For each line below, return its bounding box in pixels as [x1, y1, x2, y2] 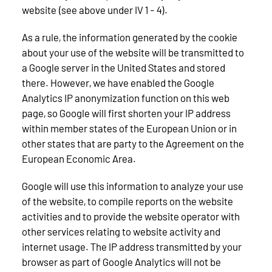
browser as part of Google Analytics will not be [22, 256, 221, 268]
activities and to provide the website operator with [22, 210, 240, 223]
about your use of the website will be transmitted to [22, 46, 244, 59]
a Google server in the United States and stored [22, 61, 225, 74]
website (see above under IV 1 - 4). [22, 4, 168, 16]
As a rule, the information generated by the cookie [22, 31, 237, 44]
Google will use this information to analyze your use [22, 180, 243, 192]
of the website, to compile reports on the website [22, 195, 233, 208]
